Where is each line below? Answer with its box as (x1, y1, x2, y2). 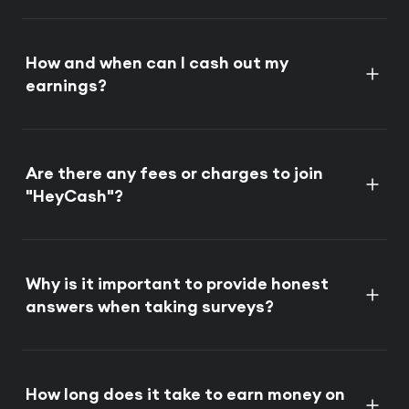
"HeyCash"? (26, 185, 123, 206)
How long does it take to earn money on (26, 383, 345, 404)
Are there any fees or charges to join (26, 163, 323, 184)
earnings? (26, 75, 107, 96)
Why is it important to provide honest (26, 273, 329, 294)
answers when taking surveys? (26, 296, 274, 317)
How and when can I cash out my (26, 52, 288, 73)
